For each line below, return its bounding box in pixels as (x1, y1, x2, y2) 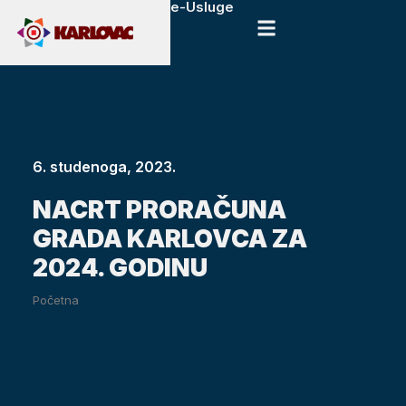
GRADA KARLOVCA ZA (32, 223, 307, 254)
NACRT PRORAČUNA (32, 194, 286, 225)
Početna (32, 292, 79, 307)
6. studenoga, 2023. (32, 157, 176, 176)
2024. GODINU (32, 252, 208, 283)
